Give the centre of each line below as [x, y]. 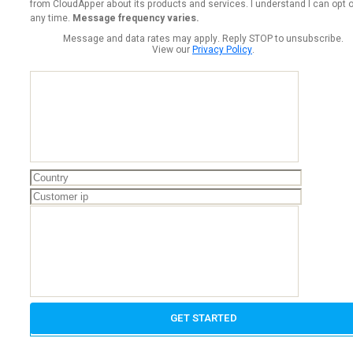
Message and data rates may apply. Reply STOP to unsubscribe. [203, 38]
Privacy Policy [222, 49]
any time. [51, 18]
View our [172, 49]
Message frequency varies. [136, 18]
